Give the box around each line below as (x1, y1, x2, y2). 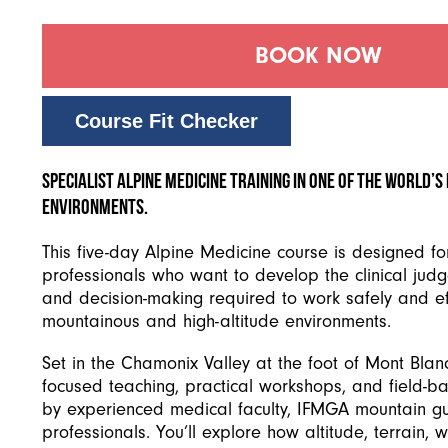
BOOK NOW (255, 42, 382, 70)
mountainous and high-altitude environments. (42, 311, 391, 333)
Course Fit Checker (75, 110, 258, 133)
